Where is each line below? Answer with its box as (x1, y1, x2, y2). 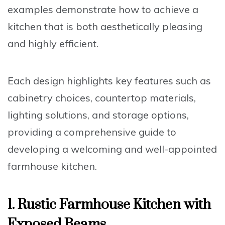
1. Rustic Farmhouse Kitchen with (8, 196, 211, 214)
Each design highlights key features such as (8, 74, 211, 87)
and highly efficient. (8, 37, 98, 50)
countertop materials (95, 91, 194, 104)
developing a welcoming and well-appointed (8, 143, 217, 156)
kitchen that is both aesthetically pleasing (8, 20, 202, 33)
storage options (113, 108, 187, 122)
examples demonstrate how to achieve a (8, 3, 198, 16)
